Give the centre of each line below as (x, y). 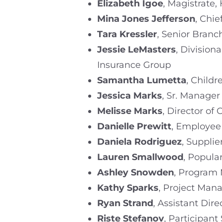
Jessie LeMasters (137, 49)
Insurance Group (134, 65)
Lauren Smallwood (140, 157)
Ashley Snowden (136, 172)
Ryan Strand (125, 203)
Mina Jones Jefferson (146, 19)
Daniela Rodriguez (139, 141)
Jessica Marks (130, 95)
